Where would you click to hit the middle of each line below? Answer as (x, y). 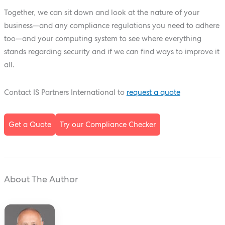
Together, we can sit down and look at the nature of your (101, 12)
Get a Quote (30, 125)
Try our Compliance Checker (108, 125)
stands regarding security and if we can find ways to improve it (111, 51)
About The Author (41, 179)
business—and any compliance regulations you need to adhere (111, 25)
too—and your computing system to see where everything (102, 38)
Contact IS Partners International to (65, 92)
